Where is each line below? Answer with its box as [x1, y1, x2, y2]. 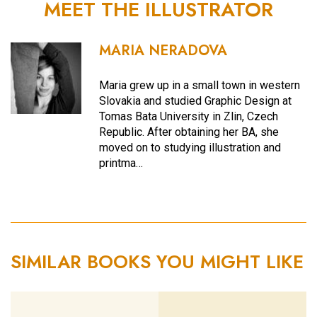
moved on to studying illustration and [99, 141, 282, 155]
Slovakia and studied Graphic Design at [99, 94, 292, 108]
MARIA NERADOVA [99, 40, 228, 62]
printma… [99, 156, 144, 171]
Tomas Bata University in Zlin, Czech [99, 110, 279, 124]
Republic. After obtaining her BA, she [99, 125, 279, 139]
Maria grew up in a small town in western [99, 79, 301, 93]
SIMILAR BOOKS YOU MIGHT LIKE [11, 248, 304, 276]
